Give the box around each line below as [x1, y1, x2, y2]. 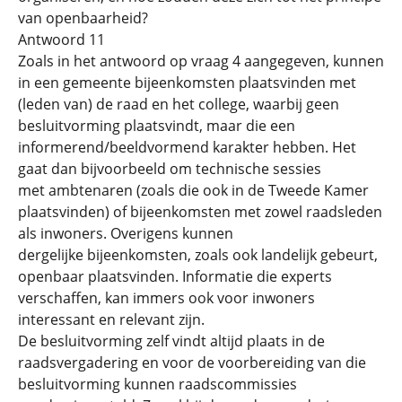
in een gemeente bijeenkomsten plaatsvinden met [18, 72, 356, 92]
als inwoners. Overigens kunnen [18, 223, 233, 243]
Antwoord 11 [18, 29, 105, 49]
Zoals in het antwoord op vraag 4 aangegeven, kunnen [18, 50, 384, 71]
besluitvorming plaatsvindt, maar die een [18, 115, 295, 135]
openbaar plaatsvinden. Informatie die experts [18, 266, 332, 286]
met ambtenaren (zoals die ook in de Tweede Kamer [18, 179, 369, 200]
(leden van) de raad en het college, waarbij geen [18, 93, 339, 114]
